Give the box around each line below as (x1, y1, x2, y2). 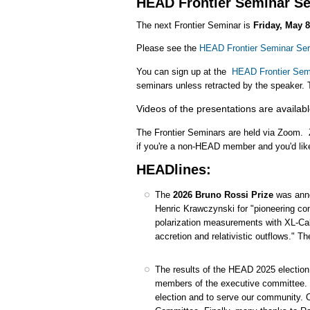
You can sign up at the (136, 66, 229, 77)
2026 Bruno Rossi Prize (172, 189, 273, 200)
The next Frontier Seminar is (136, 19, 250, 30)
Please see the (136, 43, 199, 54)
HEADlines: (136, 162, 211, 178)
